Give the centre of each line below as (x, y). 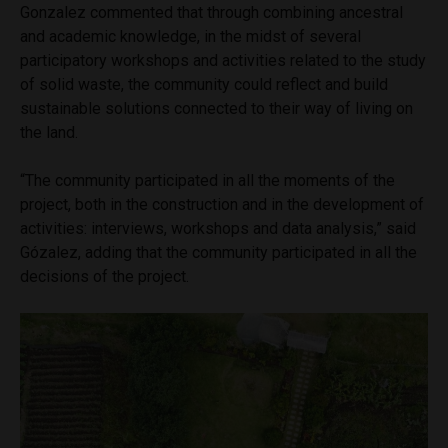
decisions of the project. (104, 276)
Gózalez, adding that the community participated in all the (218, 252)
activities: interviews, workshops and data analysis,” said (218, 228)
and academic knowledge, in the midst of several (190, 36)
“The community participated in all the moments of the (207, 180)
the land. (49, 132)
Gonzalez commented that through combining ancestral (211, 12)
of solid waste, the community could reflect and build (204, 84)
